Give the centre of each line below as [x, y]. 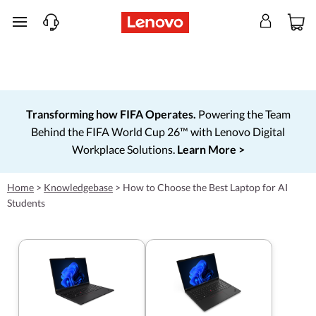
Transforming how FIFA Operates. [111, 114]
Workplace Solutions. [124, 149]
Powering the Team [243, 114]
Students [26, 203]
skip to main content [61, 29]
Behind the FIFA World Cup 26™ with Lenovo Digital [158, 132]
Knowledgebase [78, 187]
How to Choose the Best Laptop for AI [205, 187]
